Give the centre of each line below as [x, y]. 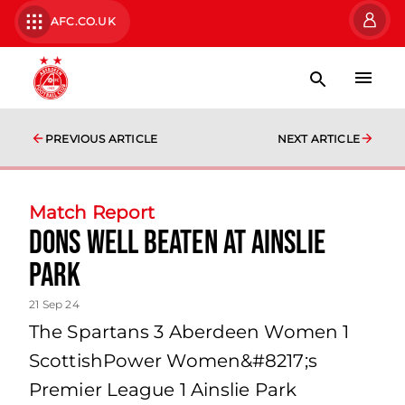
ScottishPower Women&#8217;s [173, 361]
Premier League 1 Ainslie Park [163, 390]
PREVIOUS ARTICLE [102, 139]
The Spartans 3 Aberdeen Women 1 [189, 332]
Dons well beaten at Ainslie [177, 244]
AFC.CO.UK [83, 21]
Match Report [92, 212]
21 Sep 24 [54, 304]
